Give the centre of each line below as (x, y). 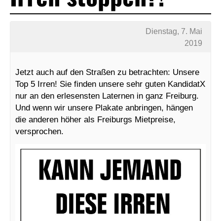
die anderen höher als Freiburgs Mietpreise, (95, 119)
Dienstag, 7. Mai (174, 31)
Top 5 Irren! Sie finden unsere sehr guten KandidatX (110, 84)
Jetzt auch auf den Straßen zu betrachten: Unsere (107, 72)
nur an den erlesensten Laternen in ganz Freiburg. (107, 95)
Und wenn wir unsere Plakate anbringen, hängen (104, 107)
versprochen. (39, 131)
